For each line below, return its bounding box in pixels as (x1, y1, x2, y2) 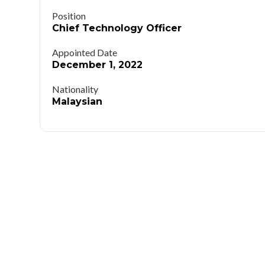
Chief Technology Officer (52, 22, 182, 34)
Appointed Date (52, 47, 118, 59)
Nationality (52, 83, 99, 95)
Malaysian (52, 96, 103, 108)
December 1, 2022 (52, 59, 143, 71)
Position (52, 10, 86, 22)
